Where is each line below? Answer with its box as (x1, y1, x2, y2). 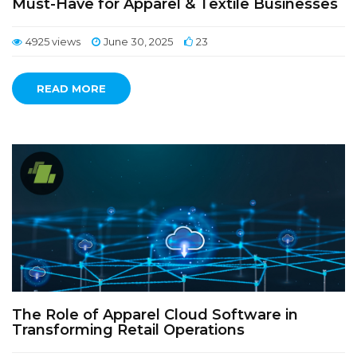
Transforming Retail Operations (12, 321, 245, 339)
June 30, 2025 (104, 35, 173, 48)
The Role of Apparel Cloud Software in (12, 306, 298, 324)
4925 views (25, 35, 80, 48)
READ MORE (37, 82, 106, 95)
